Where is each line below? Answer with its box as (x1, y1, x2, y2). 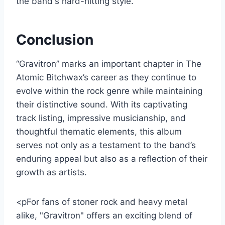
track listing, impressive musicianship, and (16, 113, 186, 123)
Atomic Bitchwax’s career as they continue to (16, 72, 196, 82)
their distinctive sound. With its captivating (16, 99, 187, 109)
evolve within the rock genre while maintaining (16, 85, 202, 96)
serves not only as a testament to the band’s (16, 140, 196, 150)
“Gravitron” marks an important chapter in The (16, 58, 201, 69)
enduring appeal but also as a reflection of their (16, 153, 207, 164)
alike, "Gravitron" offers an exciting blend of (16, 210, 192, 220)
